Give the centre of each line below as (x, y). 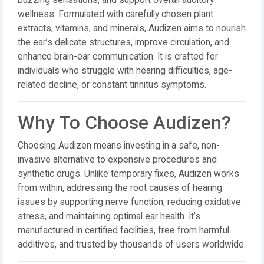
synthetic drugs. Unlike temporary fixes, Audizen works (128, 174)
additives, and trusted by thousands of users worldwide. (132, 245)
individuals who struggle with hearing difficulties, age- (125, 71)
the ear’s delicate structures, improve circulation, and (123, 42)
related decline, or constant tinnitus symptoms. (112, 85)
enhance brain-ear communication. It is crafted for (118, 57)
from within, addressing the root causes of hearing (120, 188)
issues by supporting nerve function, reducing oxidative (129, 202)
